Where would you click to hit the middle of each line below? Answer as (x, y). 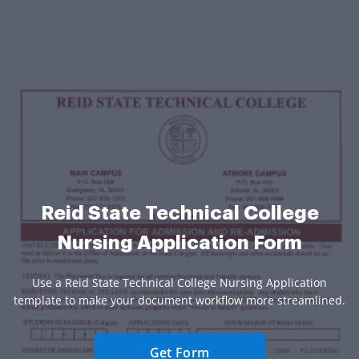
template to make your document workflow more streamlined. (179, 300)
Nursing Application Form (179, 242)
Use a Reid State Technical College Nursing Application (179, 282)
